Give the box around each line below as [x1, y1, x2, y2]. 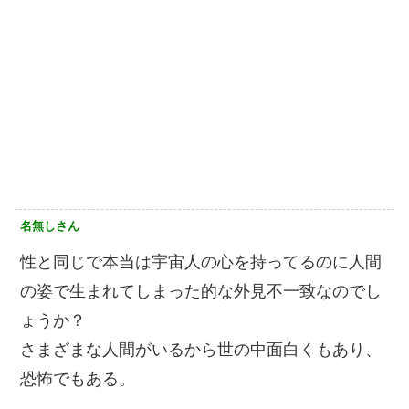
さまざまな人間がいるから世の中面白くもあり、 [20, 341, 382, 360]
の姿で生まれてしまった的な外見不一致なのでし [20, 282, 382, 301]
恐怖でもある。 [20, 370, 135, 389]
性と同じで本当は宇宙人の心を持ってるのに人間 [20, 253, 382, 272]
